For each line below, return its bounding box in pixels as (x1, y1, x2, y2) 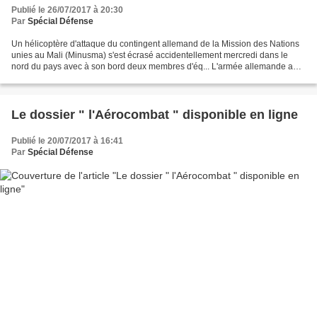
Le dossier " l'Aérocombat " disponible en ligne (11, 107, 298, 122)
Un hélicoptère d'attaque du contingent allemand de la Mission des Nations (11, 38, 299, 49)
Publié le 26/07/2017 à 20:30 (11, 4, 123, 15)
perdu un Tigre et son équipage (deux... (11, 72, 163, 83)
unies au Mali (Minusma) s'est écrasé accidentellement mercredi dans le (11, 50, 288, 60)
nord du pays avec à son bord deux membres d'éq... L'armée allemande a (11, 61, 293, 71)
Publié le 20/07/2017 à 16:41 (11, 135, 123, 146)
